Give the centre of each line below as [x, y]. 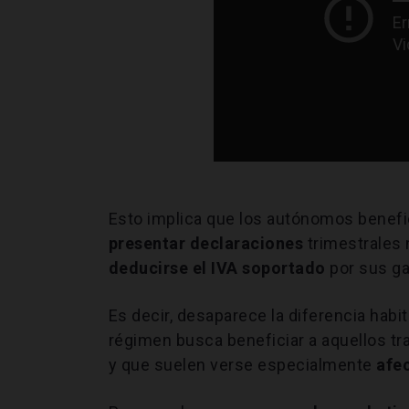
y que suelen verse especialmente [242, 364]
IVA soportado [268, 267]
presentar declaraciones [206, 243]
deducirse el [160, 267]
